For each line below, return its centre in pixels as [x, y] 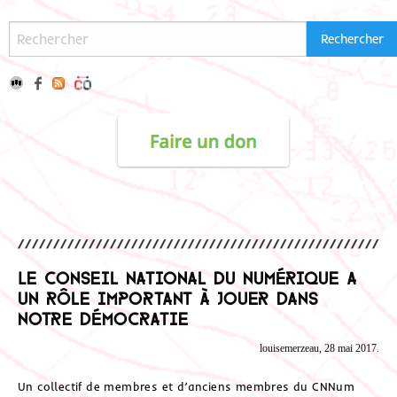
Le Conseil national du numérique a [187, 276]
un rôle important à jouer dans [168, 296]
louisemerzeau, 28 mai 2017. [319, 349]
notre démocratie [103, 317]
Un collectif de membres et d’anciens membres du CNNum [187, 386]
